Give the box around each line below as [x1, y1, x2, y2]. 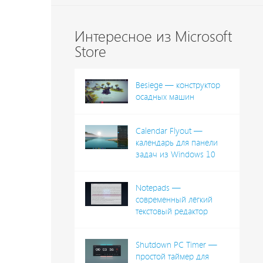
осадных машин [135, 92, 194, 103]
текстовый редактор [135, 206, 208, 217]
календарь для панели [135, 137, 218, 149]
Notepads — [135, 183, 181, 194]
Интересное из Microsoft [74, 28, 232, 46]
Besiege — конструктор [135, 80, 220, 91]
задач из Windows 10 [135, 149, 215, 160]
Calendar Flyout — [135, 126, 203, 137]
